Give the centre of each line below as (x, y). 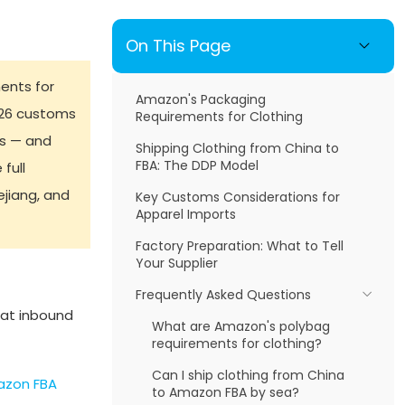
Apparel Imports (186, 214)
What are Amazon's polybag (240, 326)
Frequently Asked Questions (223, 295)
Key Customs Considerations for (238, 197)
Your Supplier (177, 263)
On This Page (178, 46)
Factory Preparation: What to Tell (240, 246)
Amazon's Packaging (201, 99)
